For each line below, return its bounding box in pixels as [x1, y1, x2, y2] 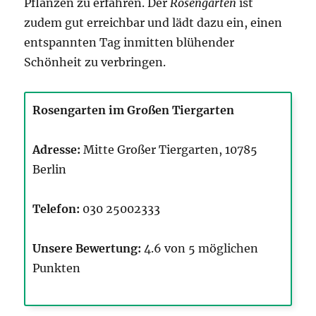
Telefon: [32, 201, 80, 216]
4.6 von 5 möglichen [141, 241, 259, 255]
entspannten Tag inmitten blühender [24, 35, 235, 49]
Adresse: [32, 142, 81, 157]
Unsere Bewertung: [32, 241, 142, 255]
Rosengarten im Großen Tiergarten [32, 102, 235, 117]
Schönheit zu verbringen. [24, 54, 166, 69]
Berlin [32, 162, 67, 176]
